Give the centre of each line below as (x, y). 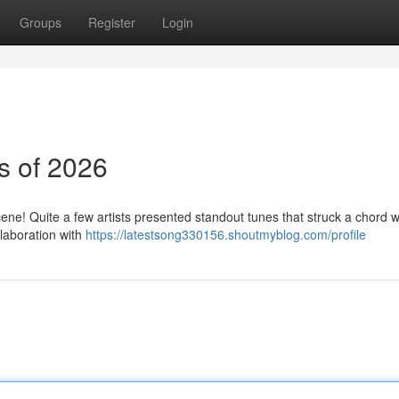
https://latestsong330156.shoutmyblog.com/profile (226, 234)
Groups (41, 22)
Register (112, 22)
